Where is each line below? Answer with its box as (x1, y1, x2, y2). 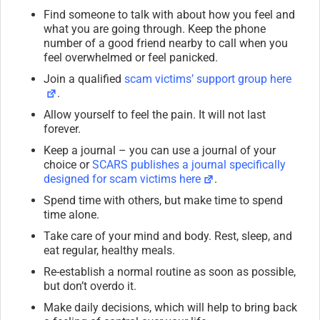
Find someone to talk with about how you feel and (44, 7, 295, 21)
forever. (44, 121, 81, 136)
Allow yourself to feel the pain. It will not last (44, 107, 266, 121)
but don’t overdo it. (44, 279, 136, 293)
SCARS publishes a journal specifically (92, 157, 286, 171)
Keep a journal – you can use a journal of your (44, 143, 276, 157)
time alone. (44, 207, 99, 221)
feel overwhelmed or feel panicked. (44, 50, 218, 64)
